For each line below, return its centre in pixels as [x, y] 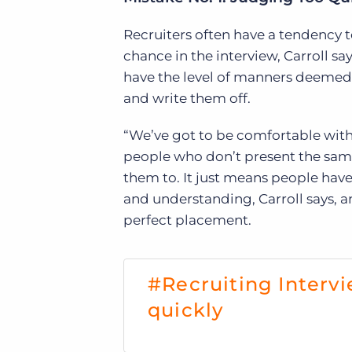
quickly [186, 310]
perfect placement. [187, 220]
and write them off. [187, 98]
